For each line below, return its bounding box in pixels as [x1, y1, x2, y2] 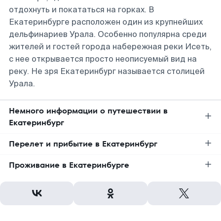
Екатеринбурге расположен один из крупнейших [9, 17, 203, 27]
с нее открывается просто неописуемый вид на [9, 54, 197, 64]
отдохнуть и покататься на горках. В [9, 4, 154, 15]
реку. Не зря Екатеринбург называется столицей [9, 66, 205, 76]
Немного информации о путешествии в [9, 105, 168, 116]
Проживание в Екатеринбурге [9, 159, 129, 171]
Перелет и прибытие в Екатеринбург [9, 138, 157, 149]
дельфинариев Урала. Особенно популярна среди [9, 29, 207, 39]
